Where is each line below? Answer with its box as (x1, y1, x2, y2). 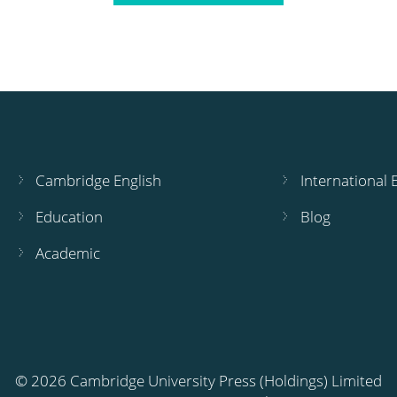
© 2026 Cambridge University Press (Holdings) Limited (15, 370, 382, 392)
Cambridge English (35, 169, 161, 191)
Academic (35, 242, 100, 263)
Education (35, 206, 103, 227)
